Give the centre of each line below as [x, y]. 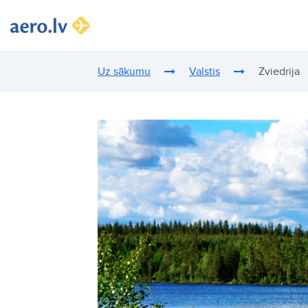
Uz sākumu [124, 71]
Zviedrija [279, 71]
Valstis [205, 71]
